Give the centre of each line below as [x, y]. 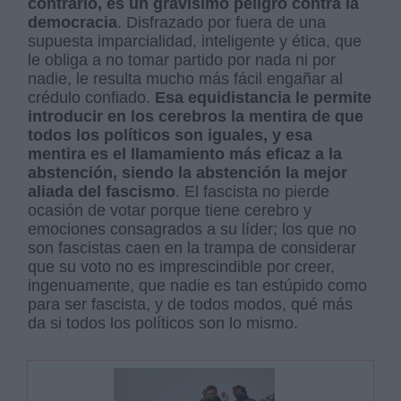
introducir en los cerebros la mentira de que [196, 116]
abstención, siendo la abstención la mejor [188, 172]
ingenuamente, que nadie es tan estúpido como [198, 285]
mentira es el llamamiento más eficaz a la [185, 154]
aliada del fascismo [102, 191]
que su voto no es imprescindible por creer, [182, 266]
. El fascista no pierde [253, 191]
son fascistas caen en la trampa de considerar [192, 247]
